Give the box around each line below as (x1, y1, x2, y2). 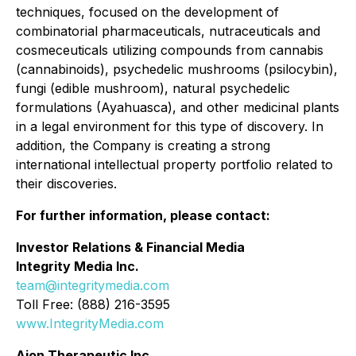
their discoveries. (16, 176, 117, 192)
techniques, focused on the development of (16, 4, 279, 20)
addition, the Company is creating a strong (16, 137, 270, 153)
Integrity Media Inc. (16, 258, 139, 274)
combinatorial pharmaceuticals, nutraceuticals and (16, 23, 320, 39)
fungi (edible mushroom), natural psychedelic (16, 80, 290, 96)
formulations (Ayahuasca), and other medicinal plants (16, 99, 339, 115)
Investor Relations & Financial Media (16, 239, 245, 255)
